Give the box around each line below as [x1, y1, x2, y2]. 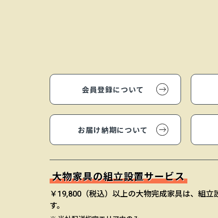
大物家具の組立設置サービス [52, 171, 185, 183]
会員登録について [82, 86, 144, 95]
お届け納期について [78, 126, 148, 135]
